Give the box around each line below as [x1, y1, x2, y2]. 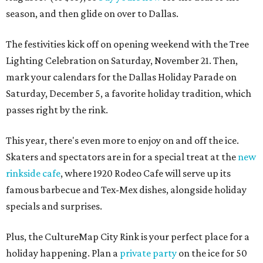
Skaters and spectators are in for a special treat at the [6, 151, 238, 163]
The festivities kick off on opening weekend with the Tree [6, 38, 249, 50]
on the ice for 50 [177, 247, 247, 259]
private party [120, 247, 177, 259]
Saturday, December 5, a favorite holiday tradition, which [6, 87, 251, 100]
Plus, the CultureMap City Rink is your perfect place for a [6, 231, 249, 243]
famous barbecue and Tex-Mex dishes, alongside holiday [6, 184, 247, 196]
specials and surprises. [6, 200, 102, 213]
